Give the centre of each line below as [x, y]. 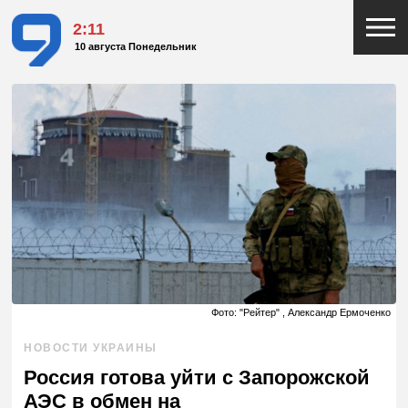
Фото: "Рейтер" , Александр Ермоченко [301, 313]
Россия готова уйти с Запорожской [197, 378]
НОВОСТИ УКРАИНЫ [91, 348]
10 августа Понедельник [136, 47]
